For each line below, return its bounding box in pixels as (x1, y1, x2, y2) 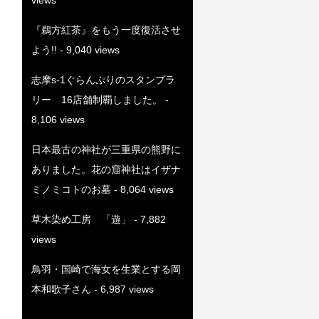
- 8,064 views (110, 183, 174, 195)
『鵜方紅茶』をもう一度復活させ (31, 23, 181, 36)
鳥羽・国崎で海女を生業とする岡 (31, 263, 181, 275)
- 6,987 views (90, 283, 154, 295)
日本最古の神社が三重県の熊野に (31, 143, 181, 155)
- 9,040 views (56, 43, 120, 56)
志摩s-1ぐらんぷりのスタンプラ (31, 73, 175, 85)
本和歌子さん (31, 283, 91, 295)
